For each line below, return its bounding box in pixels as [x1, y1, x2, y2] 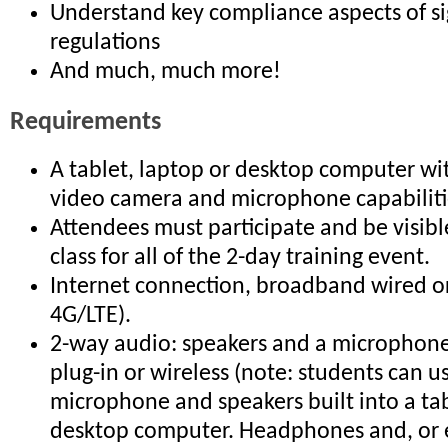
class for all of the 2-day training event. [50, 245, 430, 270]
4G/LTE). [50, 303, 131, 328]
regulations [50, 31, 160, 56]
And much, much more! [50, 60, 281, 85]
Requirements [10, 109, 161, 135]
